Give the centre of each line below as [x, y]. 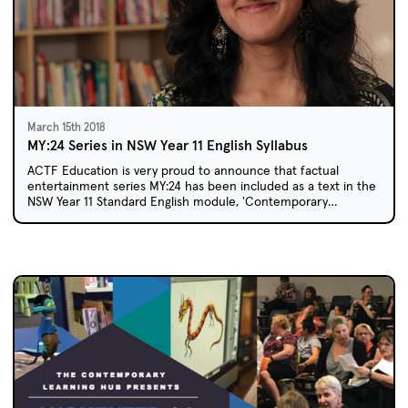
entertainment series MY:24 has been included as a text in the [202, 186]
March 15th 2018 [66, 127]
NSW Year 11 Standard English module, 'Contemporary [178, 202]
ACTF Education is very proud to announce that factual [183, 171]
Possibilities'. [62, 217]
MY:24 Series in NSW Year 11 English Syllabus [168, 146]
